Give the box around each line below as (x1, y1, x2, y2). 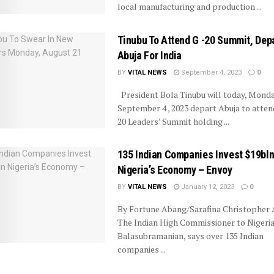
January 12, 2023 (179, 183, 234, 191)
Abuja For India (117, 48, 182, 62)
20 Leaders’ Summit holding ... (117, 115, 229, 127)
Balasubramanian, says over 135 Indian (117, 230, 264, 242)
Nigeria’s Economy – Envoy (117, 163, 232, 177)
